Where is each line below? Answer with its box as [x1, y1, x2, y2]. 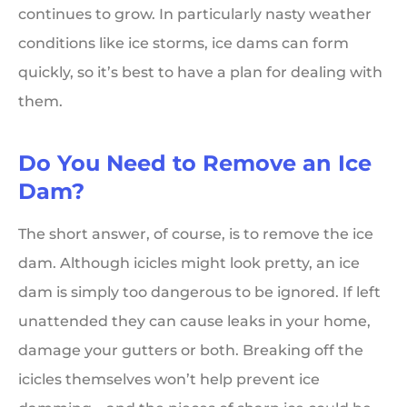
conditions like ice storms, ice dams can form [18, 35, 349, 53]
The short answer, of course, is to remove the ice [18, 225, 373, 243]
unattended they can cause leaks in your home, [18, 313, 371, 331]
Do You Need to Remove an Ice [18, 150, 372, 177]
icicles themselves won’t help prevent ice [18, 371, 320, 389]
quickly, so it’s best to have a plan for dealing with [18, 64, 382, 82]
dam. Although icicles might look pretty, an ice [18, 254, 360, 273]
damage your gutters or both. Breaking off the [18, 342, 363, 360]
